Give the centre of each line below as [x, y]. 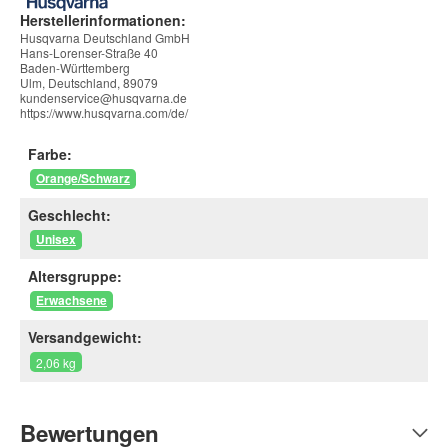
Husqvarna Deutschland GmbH [105, 37]
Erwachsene [71, 300]
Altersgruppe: [75, 276]
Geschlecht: [69, 215]
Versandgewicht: [85, 337]
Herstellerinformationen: [103, 19]
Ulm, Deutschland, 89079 [89, 82]
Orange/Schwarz [82, 178]
